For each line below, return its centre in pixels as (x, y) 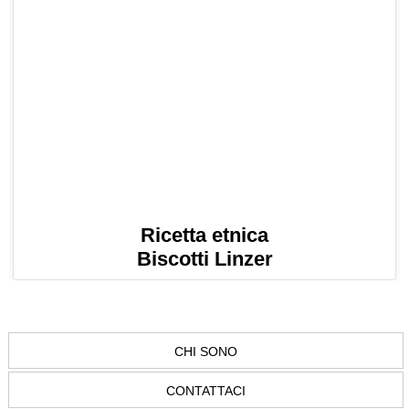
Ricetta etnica (204, 236)
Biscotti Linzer (204, 259)
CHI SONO (206, 352)
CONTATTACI (206, 391)
